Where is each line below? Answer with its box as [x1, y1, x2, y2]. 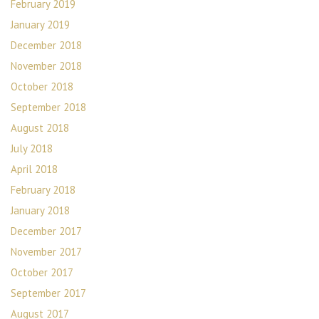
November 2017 [11, 245, 82, 258]
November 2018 [11, 59, 82, 73]
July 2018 [11, 142, 53, 155]
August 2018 [11, 121, 69, 135]
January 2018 [11, 204, 70, 217]
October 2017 [11, 266, 73, 279]
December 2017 [11, 224, 82, 238]
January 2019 [11, 18, 70, 31]
